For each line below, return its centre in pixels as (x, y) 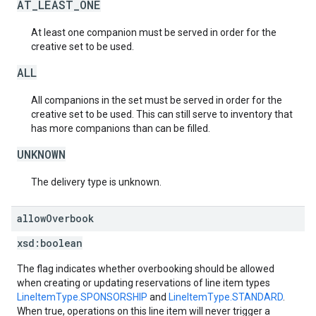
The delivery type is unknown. (96, 182)
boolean (61, 243)
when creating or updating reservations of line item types (144, 283)
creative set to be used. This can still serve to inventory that (162, 114)
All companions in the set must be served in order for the (157, 100)
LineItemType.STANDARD (226, 297)
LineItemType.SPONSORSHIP (82, 297)
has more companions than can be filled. (121, 128)
